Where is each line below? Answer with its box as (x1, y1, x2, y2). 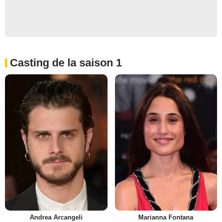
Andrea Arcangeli (29, 213, 83, 221)
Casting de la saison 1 (10, 56, 122, 69)
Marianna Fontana (138, 213, 194, 221)
